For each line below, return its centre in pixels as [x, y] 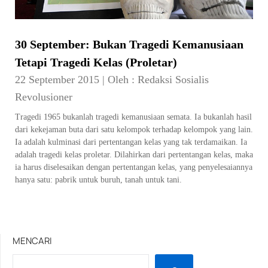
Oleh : [123, 80]
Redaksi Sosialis [173, 80]
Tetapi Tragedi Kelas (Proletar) [96, 63]
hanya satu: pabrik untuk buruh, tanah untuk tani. [98, 180]
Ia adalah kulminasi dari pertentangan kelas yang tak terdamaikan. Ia [131, 142]
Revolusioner [44, 97]
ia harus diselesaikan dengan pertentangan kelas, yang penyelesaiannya [134, 167]
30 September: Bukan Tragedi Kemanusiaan [129, 45]
